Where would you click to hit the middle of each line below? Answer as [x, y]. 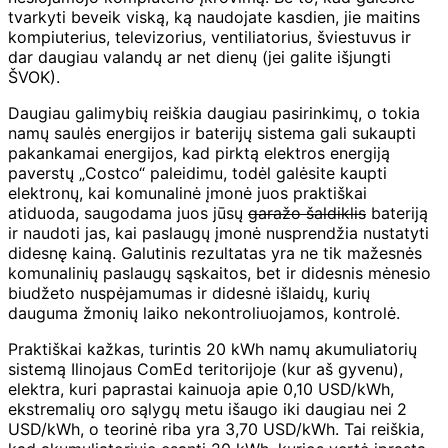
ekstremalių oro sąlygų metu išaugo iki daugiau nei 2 [207, 408]
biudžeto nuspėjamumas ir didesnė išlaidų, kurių [189, 292]
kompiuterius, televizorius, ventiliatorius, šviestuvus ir [209, 36]
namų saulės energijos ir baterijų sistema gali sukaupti [212, 132]
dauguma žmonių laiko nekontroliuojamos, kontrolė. [204, 312]
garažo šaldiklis [307, 212]
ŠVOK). [34, 76]
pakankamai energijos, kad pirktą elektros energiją [199, 152]
